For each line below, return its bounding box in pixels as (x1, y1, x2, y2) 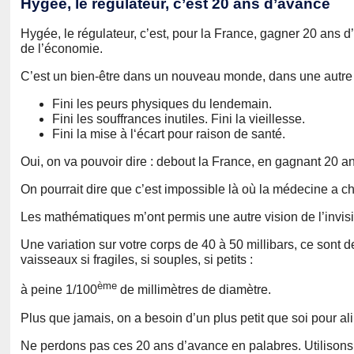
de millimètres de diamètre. (117, 283, 271, 297)
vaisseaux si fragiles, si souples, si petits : (21, 253, 253, 267)
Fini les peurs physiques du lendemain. (52, 97, 272, 111)
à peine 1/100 (21, 283, 97, 297)
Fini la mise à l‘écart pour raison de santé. (52, 127, 285, 141)
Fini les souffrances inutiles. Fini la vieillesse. (52, 112, 305, 126)
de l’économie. (21, 42, 103, 56)
